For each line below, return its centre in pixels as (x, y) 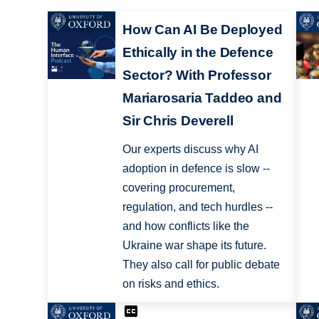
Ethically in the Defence (198, 53)
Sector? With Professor (197, 75)
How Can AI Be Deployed (202, 30)
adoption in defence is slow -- (196, 169)
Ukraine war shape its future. (194, 246)
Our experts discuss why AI (190, 150)
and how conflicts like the (185, 226)
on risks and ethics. (171, 284)
